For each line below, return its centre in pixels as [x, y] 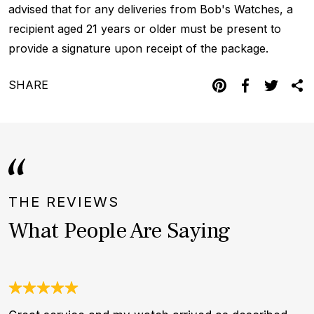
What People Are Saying [120, 230]
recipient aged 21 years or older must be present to [145, 28]
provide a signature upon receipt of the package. [138, 48]
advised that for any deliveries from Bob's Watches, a [151, 9]
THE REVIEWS [64, 202]
